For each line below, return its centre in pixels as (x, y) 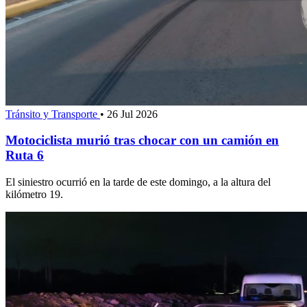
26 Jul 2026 (132, 114)
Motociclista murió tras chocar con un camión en (142, 140)
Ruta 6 (25, 156)
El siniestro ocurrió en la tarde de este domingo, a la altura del (138, 182)
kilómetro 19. (34, 195)
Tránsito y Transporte (53, 114)
